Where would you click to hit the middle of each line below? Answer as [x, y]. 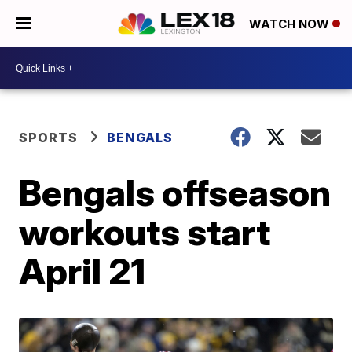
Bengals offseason [175, 192]
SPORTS [49, 137]
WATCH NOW [291, 24]
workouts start [145, 232]
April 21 [82, 271]
